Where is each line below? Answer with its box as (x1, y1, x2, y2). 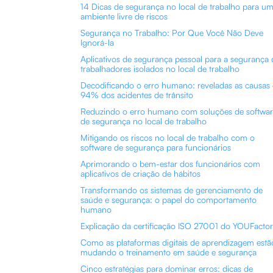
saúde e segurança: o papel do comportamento (80, 194, 257, 205)
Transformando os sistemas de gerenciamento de (80, 185, 263, 195)
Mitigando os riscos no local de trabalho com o (80, 132, 255, 143)
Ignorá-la (80, 37, 114, 48)
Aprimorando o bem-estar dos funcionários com (80, 158, 260, 169)
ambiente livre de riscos (80, 11, 168, 21)
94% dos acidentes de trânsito (80, 90, 193, 100)
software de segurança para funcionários (80, 142, 231, 152)
